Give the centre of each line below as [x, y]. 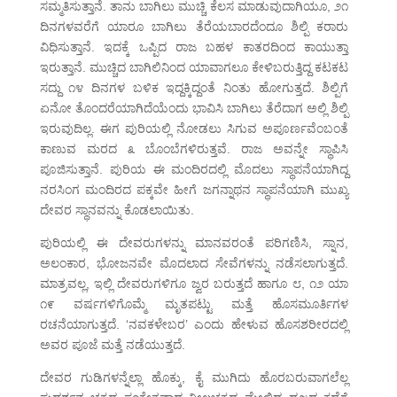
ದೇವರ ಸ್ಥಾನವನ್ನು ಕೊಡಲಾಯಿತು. [117, 210]
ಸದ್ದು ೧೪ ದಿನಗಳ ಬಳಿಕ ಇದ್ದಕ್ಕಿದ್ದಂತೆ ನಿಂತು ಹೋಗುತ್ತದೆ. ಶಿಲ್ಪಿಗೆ [194, 88]
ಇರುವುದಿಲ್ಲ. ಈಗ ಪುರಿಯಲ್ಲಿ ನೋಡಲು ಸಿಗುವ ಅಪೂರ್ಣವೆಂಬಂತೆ [194, 129]
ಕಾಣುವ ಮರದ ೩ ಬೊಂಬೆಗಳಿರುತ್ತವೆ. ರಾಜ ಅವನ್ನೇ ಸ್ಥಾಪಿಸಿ [194, 149]
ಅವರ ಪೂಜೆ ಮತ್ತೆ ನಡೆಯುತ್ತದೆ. [112, 345]
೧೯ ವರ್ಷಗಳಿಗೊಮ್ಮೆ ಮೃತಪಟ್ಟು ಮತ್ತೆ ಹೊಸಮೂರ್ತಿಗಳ [194, 304]
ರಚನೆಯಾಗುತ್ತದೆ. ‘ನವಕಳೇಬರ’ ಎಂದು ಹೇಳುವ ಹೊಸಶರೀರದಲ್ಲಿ [194, 325]
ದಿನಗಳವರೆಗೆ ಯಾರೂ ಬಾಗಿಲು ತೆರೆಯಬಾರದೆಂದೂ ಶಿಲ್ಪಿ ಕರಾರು [194, 27]
